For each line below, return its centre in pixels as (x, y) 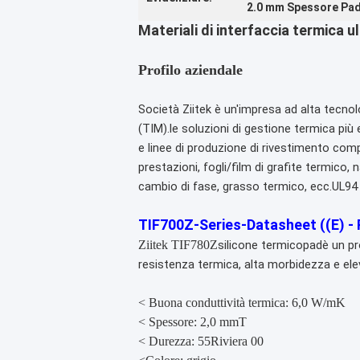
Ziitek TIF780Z (178, 245)
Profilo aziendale (190, 70)
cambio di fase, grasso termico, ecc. (235, 186)
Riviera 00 (237, 341)
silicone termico (260, 245)
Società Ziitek (175, 109)
